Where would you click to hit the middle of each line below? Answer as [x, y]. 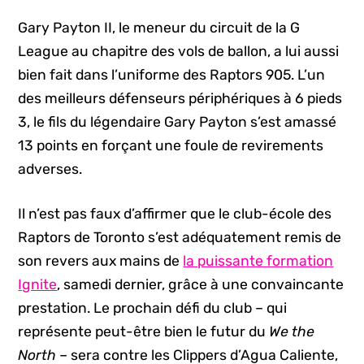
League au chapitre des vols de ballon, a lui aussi [179, 51]
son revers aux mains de [101, 260]
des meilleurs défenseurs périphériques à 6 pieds [180, 98]
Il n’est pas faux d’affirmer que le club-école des [175, 213]
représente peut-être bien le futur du [144, 331]
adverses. [50, 169]
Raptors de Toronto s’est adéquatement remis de [180, 237]
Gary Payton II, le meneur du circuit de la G [159, 27]
